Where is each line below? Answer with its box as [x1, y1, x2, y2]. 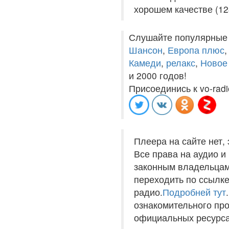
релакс [166, 56, 195, 69]
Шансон [129, 43, 163, 56]
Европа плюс [168, 43, 224, 56]
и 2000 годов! [129, 69, 187, 82]
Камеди [129, 56, 161, 69]
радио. [134, 186, 163, 198]
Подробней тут [163, 186, 226, 198]
